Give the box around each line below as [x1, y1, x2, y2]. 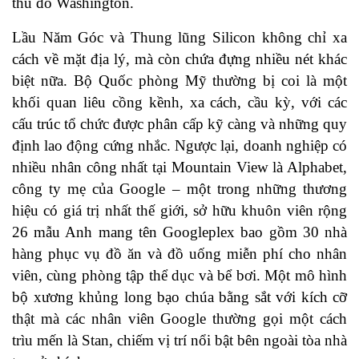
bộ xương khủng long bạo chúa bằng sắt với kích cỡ [12, 288, 347, 306]
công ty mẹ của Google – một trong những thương [12, 180, 347, 198]
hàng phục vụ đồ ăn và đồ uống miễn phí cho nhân [12, 245, 347, 263]
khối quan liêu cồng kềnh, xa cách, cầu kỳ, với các [12, 94, 347, 111]
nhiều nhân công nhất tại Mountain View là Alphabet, [12, 159, 347, 176]
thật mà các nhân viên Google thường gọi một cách [12, 310, 347, 328]
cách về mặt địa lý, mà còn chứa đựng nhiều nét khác [12, 50, 347, 68]
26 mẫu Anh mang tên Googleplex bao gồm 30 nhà [12, 224, 347, 241]
